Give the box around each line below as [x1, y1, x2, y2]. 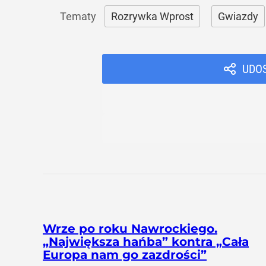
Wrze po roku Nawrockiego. [43, 221, 217, 236]
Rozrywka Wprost [111, 10, 194, 23]
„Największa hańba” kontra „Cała [43, 235, 249, 249]
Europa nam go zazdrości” [43, 248, 207, 262]
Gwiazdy [218, 10, 258, 23]
